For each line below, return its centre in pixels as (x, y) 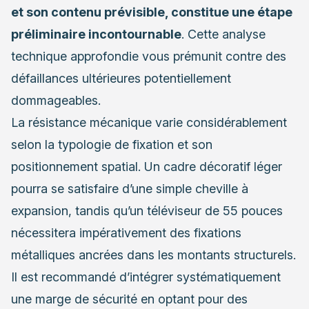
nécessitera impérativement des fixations (126, 233)
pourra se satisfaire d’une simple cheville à (130, 189)
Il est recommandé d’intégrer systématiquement (146, 277)
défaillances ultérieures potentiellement (121, 79)
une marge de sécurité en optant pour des (129, 299)
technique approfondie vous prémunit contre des (149, 57)
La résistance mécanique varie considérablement (149, 123)
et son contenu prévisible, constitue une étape (152, 12)
